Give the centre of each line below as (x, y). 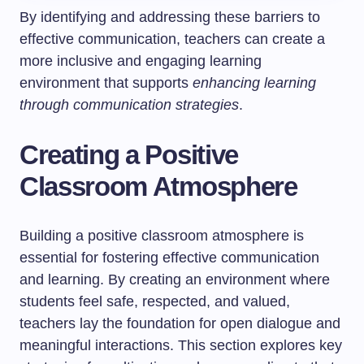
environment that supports (106, 83)
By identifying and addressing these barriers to (170, 17)
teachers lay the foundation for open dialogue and (180, 323)
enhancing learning (254, 83)
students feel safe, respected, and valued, (155, 301)
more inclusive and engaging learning (141, 61)
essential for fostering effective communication (169, 258)
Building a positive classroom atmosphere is (162, 236)
